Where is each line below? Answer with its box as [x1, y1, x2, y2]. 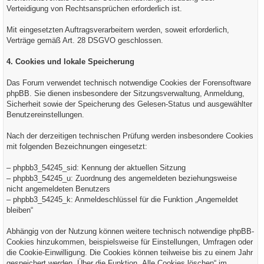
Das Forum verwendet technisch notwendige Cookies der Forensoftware [6, 78, 251, 87]
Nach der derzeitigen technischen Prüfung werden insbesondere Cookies [6, 131, 253, 140]
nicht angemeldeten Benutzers [6, 184, 110, 193]
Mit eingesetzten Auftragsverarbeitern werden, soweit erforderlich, [6, 25, 229, 34]
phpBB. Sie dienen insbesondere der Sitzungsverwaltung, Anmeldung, [6, 89, 245, 98]
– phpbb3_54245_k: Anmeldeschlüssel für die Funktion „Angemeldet [6, 195, 238, 204]
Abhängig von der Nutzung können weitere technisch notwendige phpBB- [6, 227, 254, 236]
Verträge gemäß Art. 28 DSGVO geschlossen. [6, 36, 163, 45]
